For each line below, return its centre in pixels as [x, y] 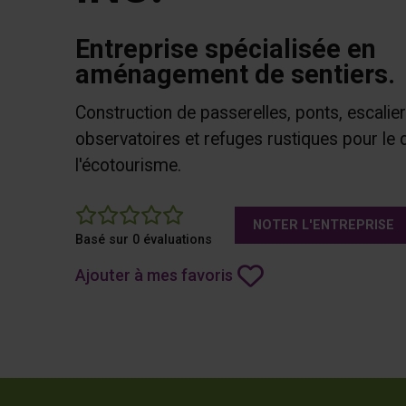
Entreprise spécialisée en [225, 48]
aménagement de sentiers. [235, 74]
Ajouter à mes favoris [154, 275]
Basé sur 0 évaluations [143, 240]
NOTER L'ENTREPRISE [323, 226]
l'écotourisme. [128, 166]
